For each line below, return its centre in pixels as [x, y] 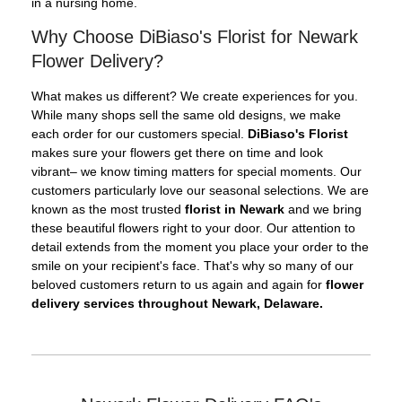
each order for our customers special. [140, 134]
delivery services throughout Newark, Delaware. [177, 304]
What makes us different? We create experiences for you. [195, 96]
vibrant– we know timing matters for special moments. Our [197, 172]
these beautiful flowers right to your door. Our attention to [193, 228]
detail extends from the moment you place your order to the [200, 247]
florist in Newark [235, 210]
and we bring [323, 210]
